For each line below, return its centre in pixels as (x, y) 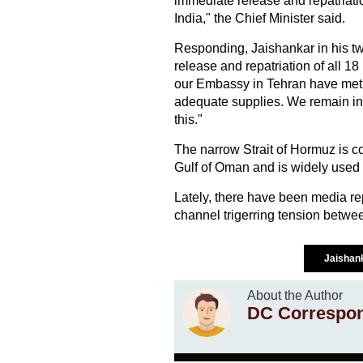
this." (188, 120)
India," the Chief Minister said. (259, 19)
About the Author (295, 296)
